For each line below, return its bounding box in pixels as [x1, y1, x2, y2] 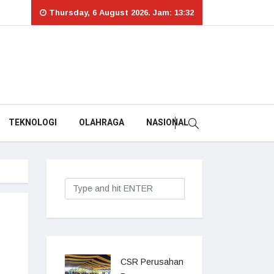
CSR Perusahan [120, 257, 183, 267]
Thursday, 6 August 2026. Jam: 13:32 [46, 8, 194, 17]
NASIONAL [146, 116, 188, 129]
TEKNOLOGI [8, 116, 57, 129]
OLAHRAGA [78, 116, 124, 129]
